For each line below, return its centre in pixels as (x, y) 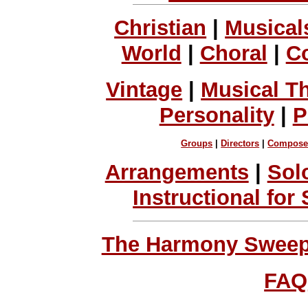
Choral (233, 54)
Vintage (144, 89)
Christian (161, 28)
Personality (217, 115)
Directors (240, 144)
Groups (197, 144)
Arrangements (177, 172)
